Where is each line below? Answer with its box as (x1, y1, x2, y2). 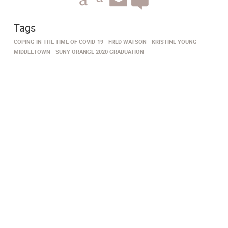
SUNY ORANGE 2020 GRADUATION (55, 48, 144, 55)
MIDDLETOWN (14, 48, 50, 55)
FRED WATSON (108, 38, 147, 45)
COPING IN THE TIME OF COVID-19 (14, 38, 103, 45)
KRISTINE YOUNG (152, 38, 197, 45)
